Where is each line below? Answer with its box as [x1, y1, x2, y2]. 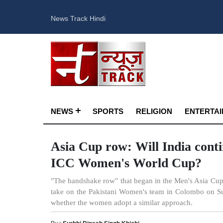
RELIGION [136, 104, 172, 117]
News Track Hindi [51, 11, 106, 24]
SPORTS [93, 104, 123, 117]
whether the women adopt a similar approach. [51, 199, 193, 207]
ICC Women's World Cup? [51, 156, 202, 170]
